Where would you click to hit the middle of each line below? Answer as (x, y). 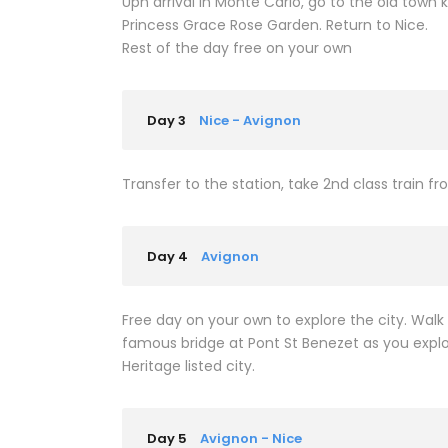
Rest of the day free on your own (239, 48)
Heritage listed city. (188, 366)
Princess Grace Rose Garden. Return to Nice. (275, 25)
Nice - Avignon (250, 121)
